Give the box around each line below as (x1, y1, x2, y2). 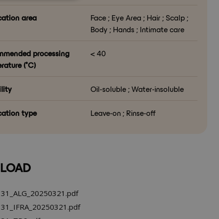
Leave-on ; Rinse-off (90, 107, 156, 118)
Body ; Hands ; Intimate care (90, 23, 185, 34)
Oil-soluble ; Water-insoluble (90, 83, 184, 94)
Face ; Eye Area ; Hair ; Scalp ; (90, 12, 189, 22)
